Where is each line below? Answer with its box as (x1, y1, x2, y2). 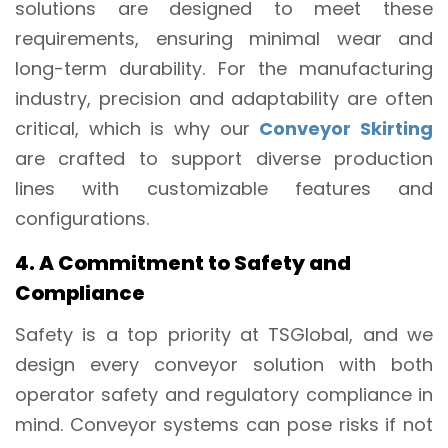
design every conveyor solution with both (15, 351, 433, 377)
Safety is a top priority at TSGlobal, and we (15, 321, 433, 347)
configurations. (15, 205, 149, 231)
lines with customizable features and (15, 175, 433, 201)
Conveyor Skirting (259, 115, 434, 141)
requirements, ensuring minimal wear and (15, 25, 433, 51)
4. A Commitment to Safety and (15, 248, 351, 277)
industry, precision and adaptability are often (15, 85, 433, 111)
